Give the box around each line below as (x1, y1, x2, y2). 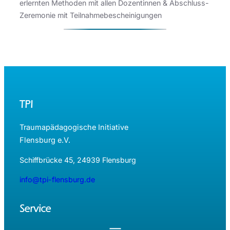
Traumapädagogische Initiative (20, 122, 128, 132)
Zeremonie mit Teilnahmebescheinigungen (20, 10, 162, 20)
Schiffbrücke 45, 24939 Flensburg (20, 156, 136, 165)
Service (20, 203, 51, 215)
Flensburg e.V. (20, 135, 70, 145)
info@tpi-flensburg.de (20, 175, 95, 184)
